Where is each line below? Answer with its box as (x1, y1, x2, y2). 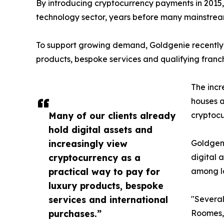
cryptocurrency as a (48, 152, 140, 163)
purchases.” (48, 208, 101, 219)
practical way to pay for (48, 166, 160, 177)
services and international (48, 194, 168, 205)
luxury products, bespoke (48, 180, 163, 191)
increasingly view (48, 138, 127, 149)
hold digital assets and (48, 124, 152, 135)
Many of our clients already (48, 110, 175, 121)
